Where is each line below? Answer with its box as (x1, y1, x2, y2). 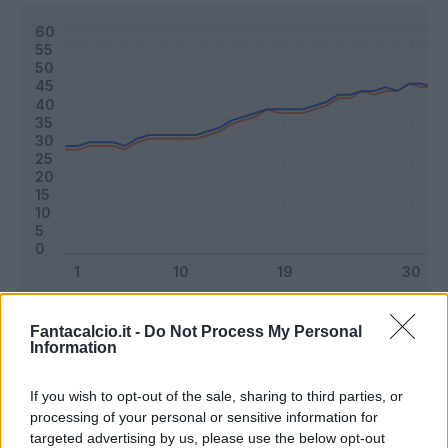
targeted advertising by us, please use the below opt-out (30, 429, 385, 446)
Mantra (291, 307, 342, 325)
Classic (162, 307, 215, 325)
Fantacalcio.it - (30, 322, 144, 340)
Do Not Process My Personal (144, 322, 362, 340)
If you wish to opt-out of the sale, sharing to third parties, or (30, 387, 403, 404)
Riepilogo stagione (20, 376, 165, 397)
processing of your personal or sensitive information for (30, 408, 378, 425)
